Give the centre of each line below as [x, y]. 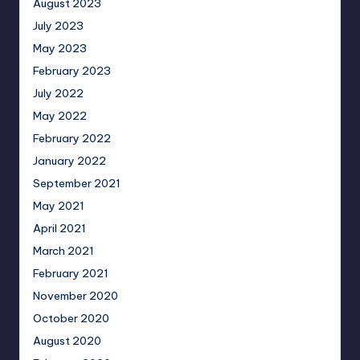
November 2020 [76, 296]
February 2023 [72, 71]
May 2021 [59, 206]
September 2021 [77, 184]
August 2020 [67, 341]
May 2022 [60, 116]
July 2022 [58, 94]
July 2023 [58, 26]
